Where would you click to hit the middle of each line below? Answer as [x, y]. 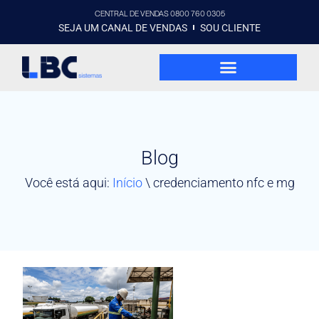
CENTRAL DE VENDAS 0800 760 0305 [159, 14]
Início [127, 183]
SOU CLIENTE [231, 27]
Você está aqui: [68, 183]
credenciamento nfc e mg [224, 183]
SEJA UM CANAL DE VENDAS [122, 27]
